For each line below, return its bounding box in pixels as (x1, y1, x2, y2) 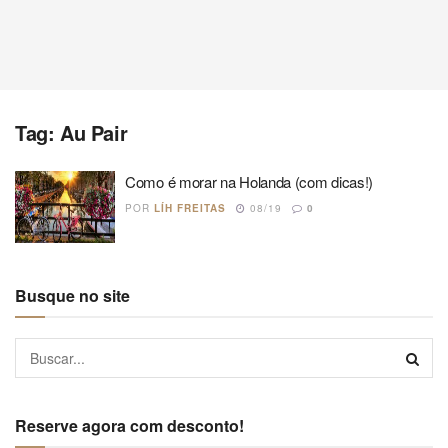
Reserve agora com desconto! (15, 413, 244, 437)
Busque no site (15, 283, 130, 307)
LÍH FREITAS (154, 201, 226, 215)
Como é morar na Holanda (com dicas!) (125, 171, 374, 192)
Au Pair (60, 118, 128, 147)
